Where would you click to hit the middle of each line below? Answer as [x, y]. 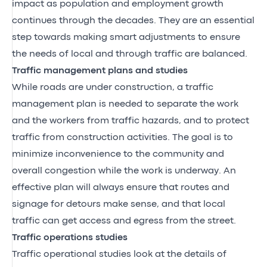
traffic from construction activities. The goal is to [122, 137]
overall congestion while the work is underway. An [124, 171]
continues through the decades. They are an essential [133, 21]
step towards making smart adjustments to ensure [126, 37]
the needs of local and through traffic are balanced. [130, 54]
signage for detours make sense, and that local [119, 204]
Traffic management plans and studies [100, 71]
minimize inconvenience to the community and [118, 154]
